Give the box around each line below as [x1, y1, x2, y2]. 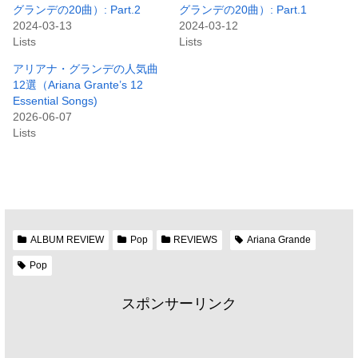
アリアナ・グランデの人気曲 [13, 62, 158, 76]
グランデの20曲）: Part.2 [13, 3, 141, 17]
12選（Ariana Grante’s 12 [13, 78, 143, 92]
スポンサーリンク [121, 296, 237, 312]
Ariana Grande [247, 234, 312, 246]
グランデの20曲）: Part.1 [179, 3, 307, 17]
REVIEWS [173, 234, 218, 246]
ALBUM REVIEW [30, 234, 104, 246]
